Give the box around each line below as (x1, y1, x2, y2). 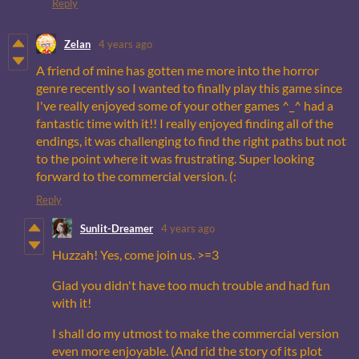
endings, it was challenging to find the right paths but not (36, 133, 346, 149)
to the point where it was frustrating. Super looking (36, 151, 314, 167)
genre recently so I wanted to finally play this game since (36, 80, 342, 96)
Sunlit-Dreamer (80, 221, 153, 235)
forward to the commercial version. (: (36, 168, 236, 184)
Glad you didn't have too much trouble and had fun (52, 277, 330, 293)
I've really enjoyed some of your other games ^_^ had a (36, 98, 333, 114)
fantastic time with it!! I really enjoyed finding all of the (36, 115, 333, 131)
